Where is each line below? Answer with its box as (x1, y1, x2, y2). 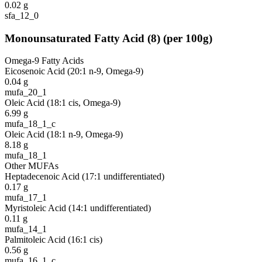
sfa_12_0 (5, 10, 39, 20)
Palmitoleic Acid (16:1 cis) (5, 235, 102, 245)
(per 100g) (163, 32, 212, 44)
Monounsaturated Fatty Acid (5, 32, 144, 44)
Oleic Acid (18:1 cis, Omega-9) (5, 98, 120, 108)
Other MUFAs (5, 161, 58, 171)
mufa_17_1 (5, 192, 47, 203)
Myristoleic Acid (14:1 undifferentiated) (5, 203, 151, 213)
